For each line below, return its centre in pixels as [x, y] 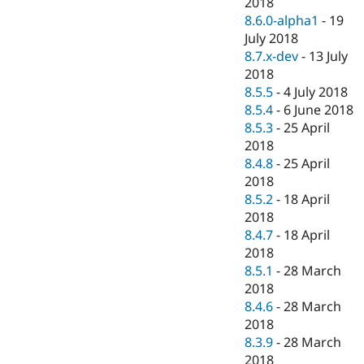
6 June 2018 [319, 110]
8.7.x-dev [272, 56]
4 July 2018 [316, 92]
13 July [329, 56]
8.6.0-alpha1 [282, 21]
